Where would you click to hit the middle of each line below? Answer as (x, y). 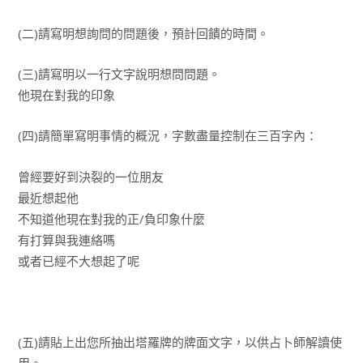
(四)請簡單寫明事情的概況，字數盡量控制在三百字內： (167, 136)
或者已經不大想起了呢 (78, 261)
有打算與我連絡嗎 (66, 239)
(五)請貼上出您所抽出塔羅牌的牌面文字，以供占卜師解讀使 (179, 342)
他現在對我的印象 (66, 94)
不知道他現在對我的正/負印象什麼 (111, 218)
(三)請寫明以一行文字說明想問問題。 (119, 73)
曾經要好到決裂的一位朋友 (90, 176)
